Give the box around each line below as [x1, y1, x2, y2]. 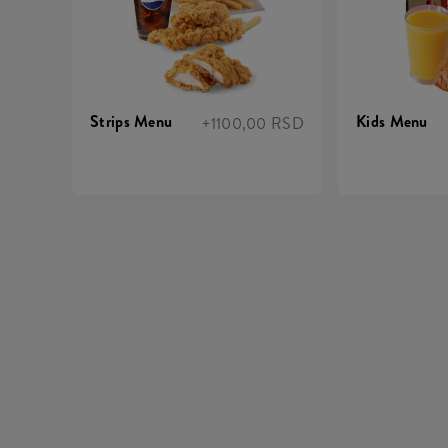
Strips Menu [90, 109, 173, 133]
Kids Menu [356, 109, 428, 133]
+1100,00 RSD [202, 111, 304, 135]
